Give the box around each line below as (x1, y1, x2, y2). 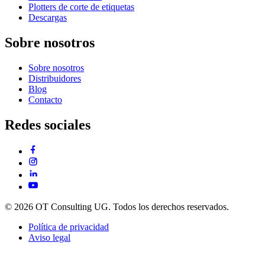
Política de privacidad (28, 222, 109, 232)
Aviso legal (28, 232, 70, 243)
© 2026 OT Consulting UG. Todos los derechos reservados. (5, 202, 229, 212)
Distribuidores (28, 73, 81, 84)
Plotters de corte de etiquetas (28, 2, 134, 12)
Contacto (28, 95, 62, 105)
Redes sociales (5, 117, 91, 133)
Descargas (28, 12, 67, 23)
